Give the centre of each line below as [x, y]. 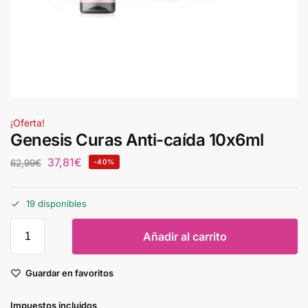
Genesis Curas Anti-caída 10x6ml [137, 140]
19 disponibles [56, 204]
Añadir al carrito [185, 237]
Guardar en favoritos [69, 273]
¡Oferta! [27, 123]
